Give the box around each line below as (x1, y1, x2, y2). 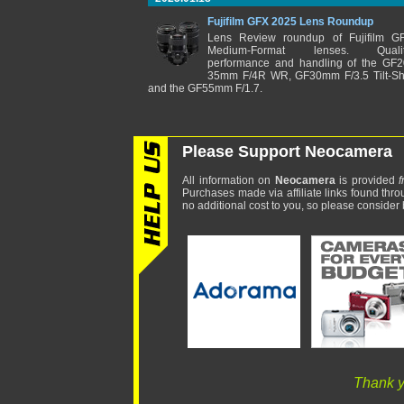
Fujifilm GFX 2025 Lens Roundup (207, 15, 373, 28)
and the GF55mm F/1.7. (148, 82, 262, 95)
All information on (182, 174, 275, 187)
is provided (335, 174, 399, 187)
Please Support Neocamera (182, 142, 392, 161)
